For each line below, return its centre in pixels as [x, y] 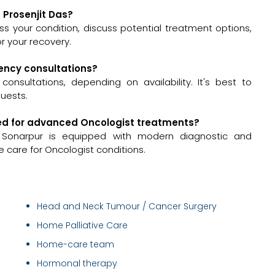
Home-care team [76, 245]
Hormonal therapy [77, 264]
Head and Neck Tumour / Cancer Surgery [127, 207]
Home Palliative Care [82, 226]
